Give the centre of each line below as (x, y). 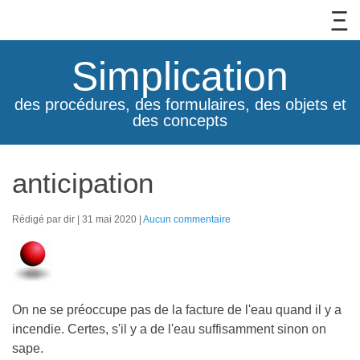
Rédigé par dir (45, 219)
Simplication (180, 76)
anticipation (83, 183)
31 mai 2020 (110, 219)
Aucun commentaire (187, 219)
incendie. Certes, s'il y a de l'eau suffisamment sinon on (169, 329)
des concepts (180, 121)
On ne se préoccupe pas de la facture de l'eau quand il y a (177, 310)
